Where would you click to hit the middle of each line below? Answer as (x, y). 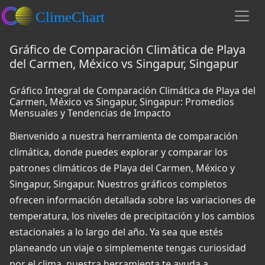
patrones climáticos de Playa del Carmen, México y (122, 168)
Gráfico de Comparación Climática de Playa (127, 49)
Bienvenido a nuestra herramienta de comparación (124, 136)
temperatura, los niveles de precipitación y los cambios (132, 216)
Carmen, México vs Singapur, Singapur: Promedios (122, 102)
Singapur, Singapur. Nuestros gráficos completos (118, 184)
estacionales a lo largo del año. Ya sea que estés (116, 232)
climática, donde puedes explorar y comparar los (119, 152)
